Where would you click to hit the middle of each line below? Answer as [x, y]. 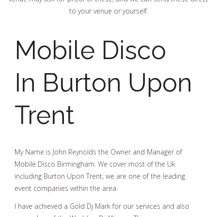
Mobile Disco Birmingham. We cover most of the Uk [95, 164]
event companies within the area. [66, 188]
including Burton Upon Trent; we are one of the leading [100, 176]
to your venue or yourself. [108, 11]
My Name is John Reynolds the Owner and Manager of [98, 152]
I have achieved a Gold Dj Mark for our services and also [102, 206]
